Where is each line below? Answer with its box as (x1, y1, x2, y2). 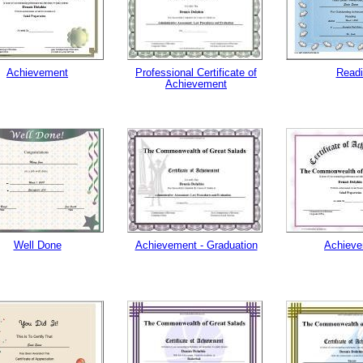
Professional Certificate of (135, 66, 257, 79)
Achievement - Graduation (135, 239, 258, 251)
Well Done (13, 239, 62, 251)
